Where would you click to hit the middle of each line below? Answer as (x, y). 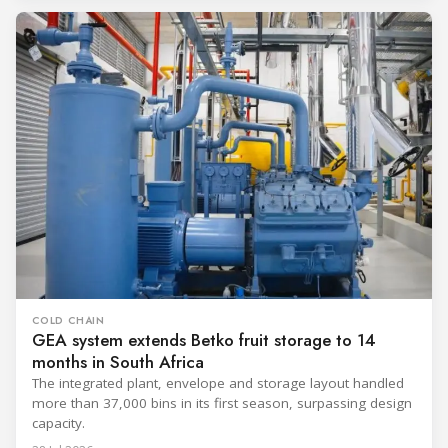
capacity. (58, 422)
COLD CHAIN (68, 320)
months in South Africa (118, 361)
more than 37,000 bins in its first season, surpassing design (222, 402)
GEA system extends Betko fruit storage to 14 (204, 339)
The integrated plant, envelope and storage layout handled (218, 382)
